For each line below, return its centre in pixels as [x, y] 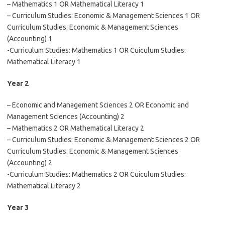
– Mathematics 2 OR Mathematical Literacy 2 [76, 128]
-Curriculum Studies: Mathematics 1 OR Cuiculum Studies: [96, 50]
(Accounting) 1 [30, 39]
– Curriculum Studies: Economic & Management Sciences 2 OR [103, 140]
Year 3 [18, 207]
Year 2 [18, 83]
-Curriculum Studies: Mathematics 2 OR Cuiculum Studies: [96, 174]
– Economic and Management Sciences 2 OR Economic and [98, 105]
